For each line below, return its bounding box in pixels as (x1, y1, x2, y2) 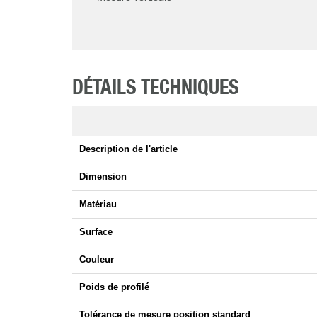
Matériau (79, 199, 117, 210)
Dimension (79, 171, 127, 183)
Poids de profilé (79, 282, 149, 293)
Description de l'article (79, 144, 178, 155)
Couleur (79, 254, 114, 265)
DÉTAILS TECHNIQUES (72, 79, 239, 99)
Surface (79, 226, 113, 238)
